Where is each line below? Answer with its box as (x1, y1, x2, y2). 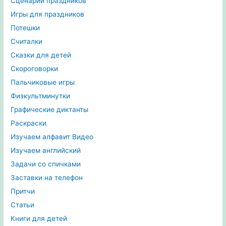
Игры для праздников (11, 10, 85, 19)
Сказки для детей (11, 51, 72, 60)
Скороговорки (11, 65, 59, 73)
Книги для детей (11, 214, 68, 223)
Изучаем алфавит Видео (11, 133, 94, 141)
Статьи (11, 201, 35, 209)
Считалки (11, 37, 43, 46)
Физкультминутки (11, 92, 71, 100)
